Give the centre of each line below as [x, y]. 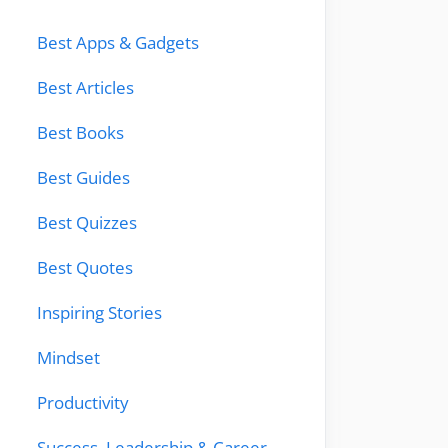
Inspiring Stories [99, 312]
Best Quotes [85, 267]
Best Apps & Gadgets [118, 42]
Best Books [80, 132]
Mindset [68, 357]
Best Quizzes [87, 222]
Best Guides [83, 177]
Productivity [83, 402]
